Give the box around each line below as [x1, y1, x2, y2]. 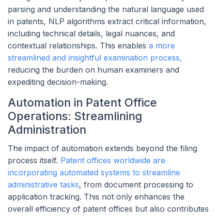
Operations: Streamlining [8, 109, 142, 124]
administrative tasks [8, 179, 79, 189]
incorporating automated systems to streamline [8, 167, 180, 177]
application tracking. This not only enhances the [8, 191, 185, 201]
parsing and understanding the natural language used [8, 4, 204, 15]
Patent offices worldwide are [61, 155, 165, 165]
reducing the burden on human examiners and [8, 65, 179, 75]
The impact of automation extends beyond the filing [8, 143, 197, 153]
